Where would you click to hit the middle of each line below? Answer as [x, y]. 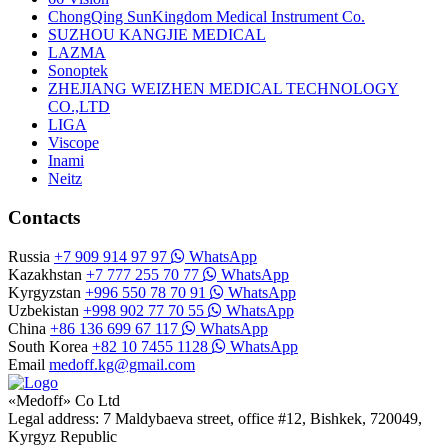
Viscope [73, 143]
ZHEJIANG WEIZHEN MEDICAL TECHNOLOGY [223, 89]
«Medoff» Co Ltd [64, 400]
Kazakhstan [47, 274]
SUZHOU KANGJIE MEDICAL [157, 35]
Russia [31, 256]
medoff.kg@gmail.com [122, 364]
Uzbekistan [45, 310]
